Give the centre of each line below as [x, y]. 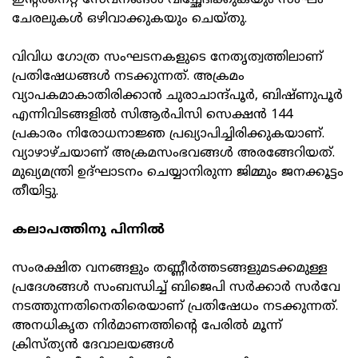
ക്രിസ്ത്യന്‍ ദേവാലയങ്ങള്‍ [93, 346]
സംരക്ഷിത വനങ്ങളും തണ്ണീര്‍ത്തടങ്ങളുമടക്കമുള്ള [170, 269]
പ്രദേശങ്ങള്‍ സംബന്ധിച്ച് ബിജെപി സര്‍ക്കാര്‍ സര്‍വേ [176, 288]
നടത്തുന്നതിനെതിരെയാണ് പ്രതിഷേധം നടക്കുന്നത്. [175, 307]
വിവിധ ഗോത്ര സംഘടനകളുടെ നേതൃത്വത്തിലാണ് [167, 58]
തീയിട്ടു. [37, 192]
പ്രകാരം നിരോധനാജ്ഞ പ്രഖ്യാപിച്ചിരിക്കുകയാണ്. [168, 135]
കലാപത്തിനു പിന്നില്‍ [90, 231]
